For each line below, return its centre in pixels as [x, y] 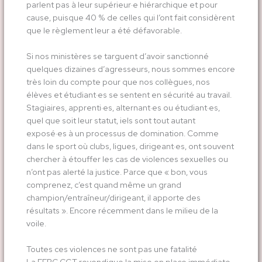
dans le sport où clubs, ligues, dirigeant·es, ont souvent [130, 146]
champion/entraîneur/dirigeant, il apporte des [113, 197]
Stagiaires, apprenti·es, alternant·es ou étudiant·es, [123, 107]
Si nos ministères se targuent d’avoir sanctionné [117, 56]
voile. [36, 223]
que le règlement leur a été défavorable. [104, 30]
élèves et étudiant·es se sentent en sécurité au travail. [129, 94]
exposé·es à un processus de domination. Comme [122, 133]
